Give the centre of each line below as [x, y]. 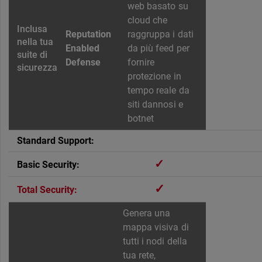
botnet [141, 119]
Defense [83, 63]
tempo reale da [158, 91]
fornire [141, 63]
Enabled [83, 49]
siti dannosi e [155, 105]
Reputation [89, 35]
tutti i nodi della [155, 242]
